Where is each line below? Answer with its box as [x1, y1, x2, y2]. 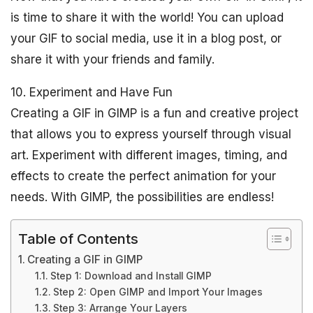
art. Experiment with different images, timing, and [10, 148, 287, 162]
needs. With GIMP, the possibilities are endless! [10, 190, 274, 204]
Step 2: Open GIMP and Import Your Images [52, 286, 263, 298]
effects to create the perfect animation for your [10, 169, 276, 183]
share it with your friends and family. [10, 52, 214, 66]
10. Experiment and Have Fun [10, 85, 173, 99]
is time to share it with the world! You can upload [10, 10, 284, 24]
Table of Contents [18, 229, 138, 247]
